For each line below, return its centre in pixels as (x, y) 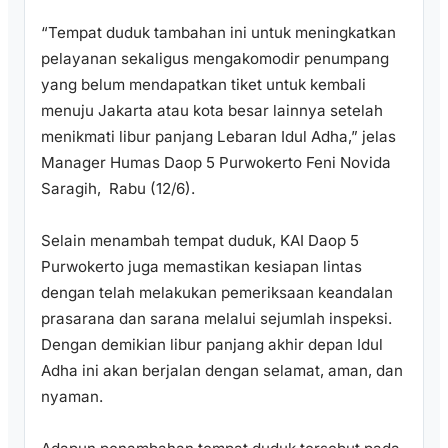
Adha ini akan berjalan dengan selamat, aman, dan (222, 371)
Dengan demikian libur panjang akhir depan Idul (212, 345)
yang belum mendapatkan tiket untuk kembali (203, 85)
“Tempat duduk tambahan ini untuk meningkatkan (218, 33)
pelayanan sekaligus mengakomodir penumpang (215, 59)
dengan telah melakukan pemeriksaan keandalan (217, 293)
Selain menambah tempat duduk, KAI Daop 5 (200, 241)
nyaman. (72, 397)
